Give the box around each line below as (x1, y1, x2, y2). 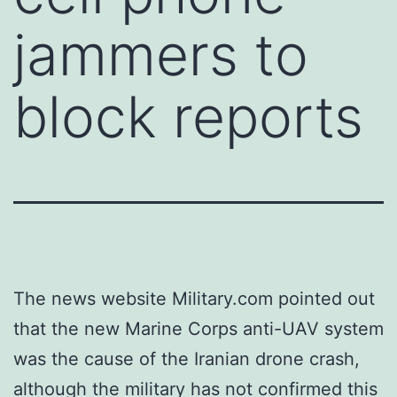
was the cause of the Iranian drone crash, (13, 347, 360, 370)
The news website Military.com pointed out (13, 287, 375, 309)
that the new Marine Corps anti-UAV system (13, 317, 384, 339)
